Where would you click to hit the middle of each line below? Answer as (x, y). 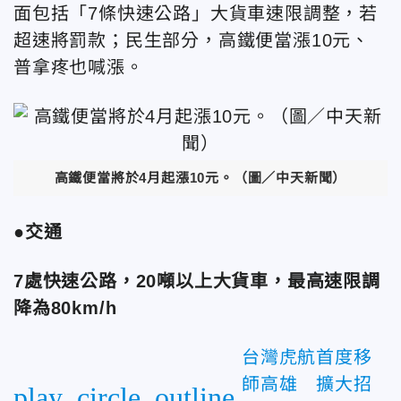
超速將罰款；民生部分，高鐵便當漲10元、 (192, 40)
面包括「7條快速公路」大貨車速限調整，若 (196, 13)
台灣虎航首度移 (307, 357)
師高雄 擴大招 (307, 384)
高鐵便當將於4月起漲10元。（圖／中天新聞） (200, 177)
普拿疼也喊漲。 (79, 67)
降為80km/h (65, 307)
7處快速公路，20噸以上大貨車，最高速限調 (197, 281)
